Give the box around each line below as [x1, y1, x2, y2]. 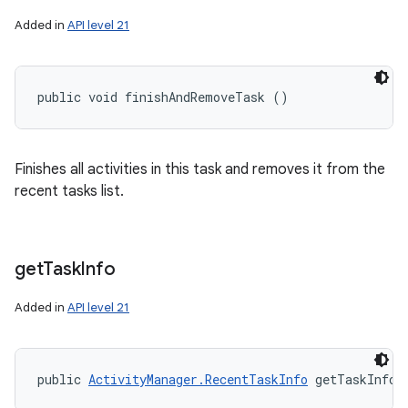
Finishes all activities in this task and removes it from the [15, 160, 385, 178]
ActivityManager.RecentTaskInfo [88, 371, 308, 388]
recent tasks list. [15, 182, 124, 200]
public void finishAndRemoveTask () [37, 88, 289, 106]
